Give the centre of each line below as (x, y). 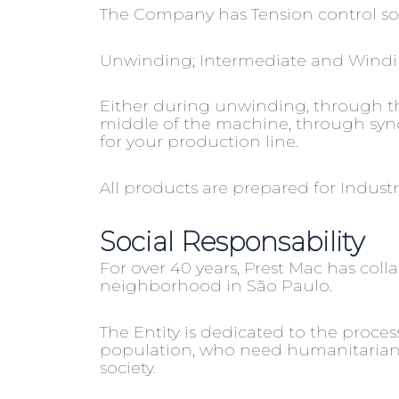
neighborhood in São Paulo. (216, 286)
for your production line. (199, 142)
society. (128, 367)
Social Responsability (232, 242)
